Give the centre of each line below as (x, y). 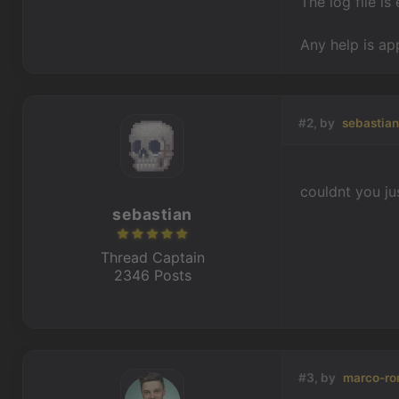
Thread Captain (152, 258)
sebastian (152, 214)
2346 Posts (152, 276)
